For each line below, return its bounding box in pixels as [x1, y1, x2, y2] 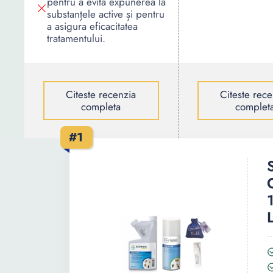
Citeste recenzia [66, 87, 136, 102]
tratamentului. [47, 31, 105, 46]
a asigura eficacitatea [47, 19, 138, 34]
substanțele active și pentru [47, 7, 165, 21]
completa [81, 99, 121, 114]
